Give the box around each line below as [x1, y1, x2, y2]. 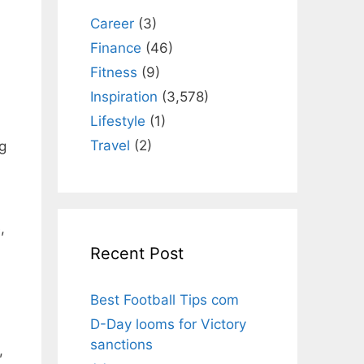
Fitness [90, 63, 137, 80]
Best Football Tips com [90, 291, 239, 308]
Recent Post [90, 243, 184, 263]
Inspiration [90, 88, 158, 105]
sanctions [90, 336, 153, 353]
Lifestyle [90, 112, 145, 129]
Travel [90, 136, 130, 154]
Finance [90, 39, 141, 56]
